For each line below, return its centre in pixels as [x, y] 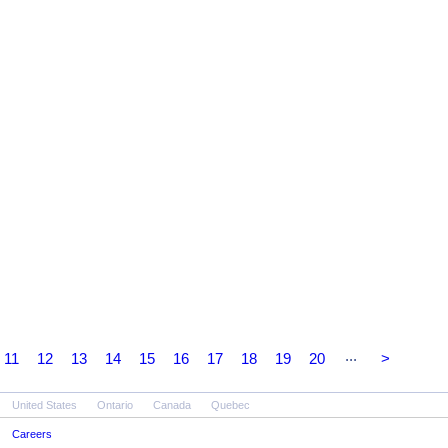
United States [44, 405]
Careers [32, 434]
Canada [172, 405]
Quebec [230, 405]
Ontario [115, 405]
